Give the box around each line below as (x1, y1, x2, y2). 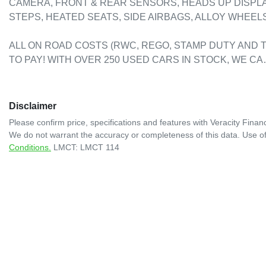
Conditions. (9, 142, 51, 153)
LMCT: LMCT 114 (53, 142, 119, 153)
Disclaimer (9, 101, 56, 112)
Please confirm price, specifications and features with (9, 118, 210, 128)
